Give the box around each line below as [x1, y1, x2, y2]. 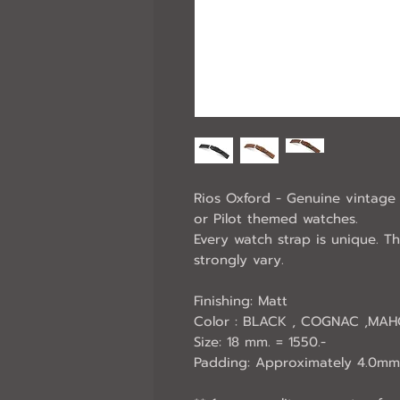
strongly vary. [194, 250, 284, 271]
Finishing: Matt [194, 291, 287, 312]
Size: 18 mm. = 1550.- [194, 332, 326, 353]
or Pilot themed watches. [194, 209, 358, 229]
